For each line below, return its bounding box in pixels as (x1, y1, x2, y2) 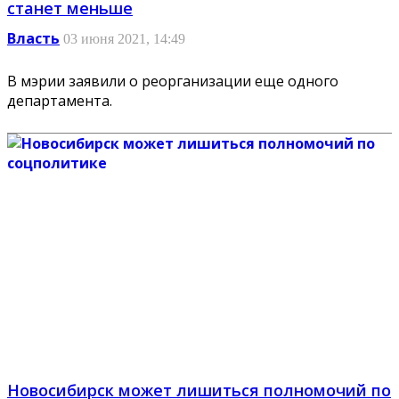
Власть (7, 28, 60, 49)
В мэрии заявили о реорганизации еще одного (7, 71, 338, 92)
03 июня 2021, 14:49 (63, 31, 185, 47)
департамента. (7, 91, 112, 111)
